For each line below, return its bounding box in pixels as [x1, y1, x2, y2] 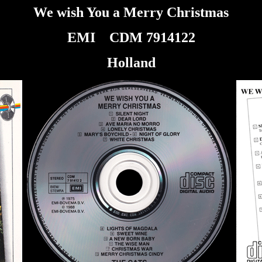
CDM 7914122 [109, 30, 195, 45]
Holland [106, 55, 156, 70]
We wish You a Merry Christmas [33, 5, 229, 20]
